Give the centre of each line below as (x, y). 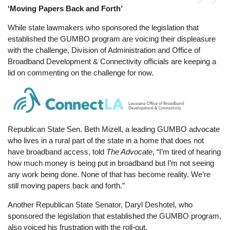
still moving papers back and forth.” (66, 186)
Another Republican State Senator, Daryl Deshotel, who (100, 205)
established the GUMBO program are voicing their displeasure (112, 39)
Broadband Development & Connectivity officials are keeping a (112, 62)
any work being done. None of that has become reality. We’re (109, 175)
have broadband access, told (57, 152)
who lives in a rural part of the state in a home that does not (106, 141)
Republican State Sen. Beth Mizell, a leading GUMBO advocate (114, 129)
